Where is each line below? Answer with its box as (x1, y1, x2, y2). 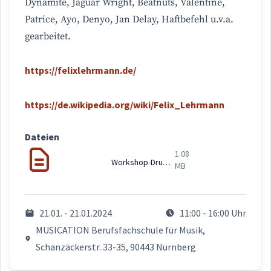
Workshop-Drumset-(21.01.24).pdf (162, 157, 171, 168)
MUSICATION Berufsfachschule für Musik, (36, 224, 206, 237)
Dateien (25, 131, 59, 143)
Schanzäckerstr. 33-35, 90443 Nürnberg (36, 241, 197, 253)
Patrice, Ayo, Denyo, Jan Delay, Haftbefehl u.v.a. (25, 13, 233, 26)
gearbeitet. (25, 30, 71, 43)
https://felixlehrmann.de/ (25, 64, 136, 77)
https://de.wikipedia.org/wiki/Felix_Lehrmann (25, 99, 224, 111)
